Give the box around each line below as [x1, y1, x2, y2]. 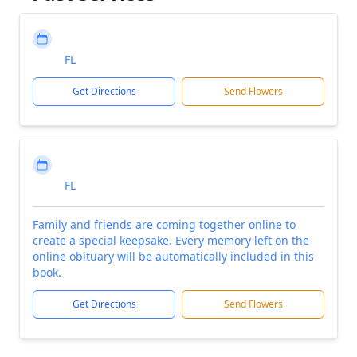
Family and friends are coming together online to [33, 217, 296, 232]
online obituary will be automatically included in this [33, 249, 314, 264]
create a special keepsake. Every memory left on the [33, 233, 309, 248]
